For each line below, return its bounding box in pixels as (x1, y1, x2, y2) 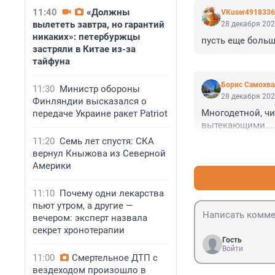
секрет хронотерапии (33, 225, 125, 236)
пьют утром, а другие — (33, 200, 133, 211)
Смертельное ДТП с (72, 252, 158, 263)
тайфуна (33, 56, 70, 67)
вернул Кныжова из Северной (33, 148, 166, 159)
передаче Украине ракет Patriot (33, 108, 168, 119)
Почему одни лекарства (60, 188, 164, 199)
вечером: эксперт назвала (33, 212, 147, 223)
